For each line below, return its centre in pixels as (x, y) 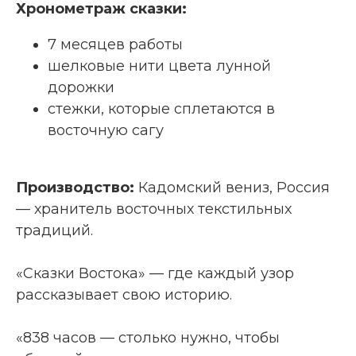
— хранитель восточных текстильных (154, 209)
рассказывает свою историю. (124, 294)
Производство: (75, 187)
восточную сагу (106, 130)
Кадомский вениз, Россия (232, 187)
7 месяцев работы (115, 44)
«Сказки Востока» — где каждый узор (155, 273)
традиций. (54, 230)
